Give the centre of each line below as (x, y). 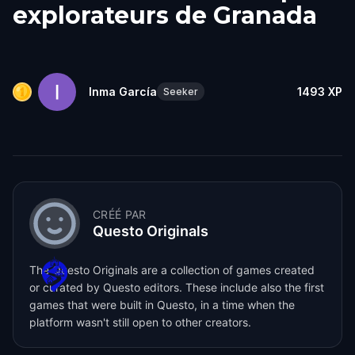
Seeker (181, 92)
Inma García (123, 91)
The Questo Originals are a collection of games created (172, 269)
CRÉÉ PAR (120, 214)
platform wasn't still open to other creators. (140, 322)
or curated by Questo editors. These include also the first (177, 287)
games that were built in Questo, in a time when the (162, 304)
